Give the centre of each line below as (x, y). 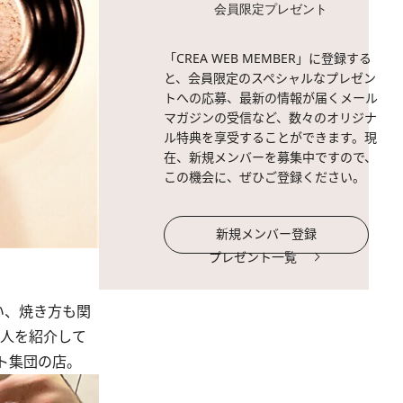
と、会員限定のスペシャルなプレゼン (270, 78)
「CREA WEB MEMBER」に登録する (268, 58)
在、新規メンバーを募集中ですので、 (270, 157)
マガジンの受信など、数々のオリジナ (270, 117)
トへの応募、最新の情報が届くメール (271, 98)
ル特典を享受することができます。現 (270, 137)
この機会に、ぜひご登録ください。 (264, 177)
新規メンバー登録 (266, 233)
